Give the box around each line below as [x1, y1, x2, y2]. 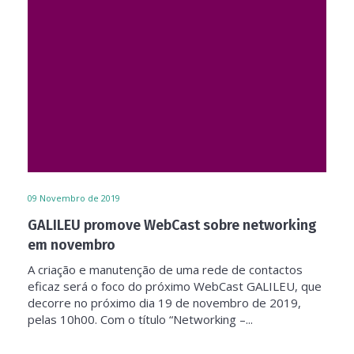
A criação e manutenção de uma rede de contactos [28, 262, 303, 277]
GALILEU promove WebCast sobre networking [28, 217, 317, 234]
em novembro [28, 236, 115, 254]
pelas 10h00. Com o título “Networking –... [28, 311, 253, 327]
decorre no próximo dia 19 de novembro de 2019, [28, 295, 301, 311]
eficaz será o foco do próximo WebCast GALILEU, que [28, 278, 322, 294]
